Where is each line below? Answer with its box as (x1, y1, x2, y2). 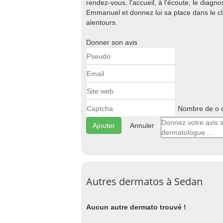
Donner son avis (86, 38, 137, 46)
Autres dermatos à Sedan (86, 175, 203, 188)
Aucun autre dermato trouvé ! (86, 203, 186, 211)
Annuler (130, 121, 154, 129)
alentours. (86, 18, 117, 26)
